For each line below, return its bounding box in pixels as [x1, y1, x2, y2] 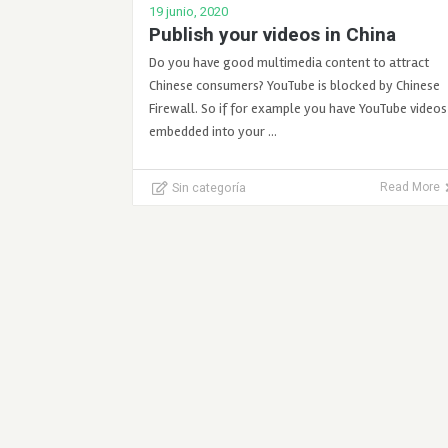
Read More [379, 179, 440, 194]
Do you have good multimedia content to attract [148, 53, 429, 71]
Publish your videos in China [148, 22, 396, 46]
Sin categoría [172, 179, 247, 195]
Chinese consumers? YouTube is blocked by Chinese [148, 76, 440, 94]
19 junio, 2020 [148, 3, 228, 19]
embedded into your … [148, 122, 277, 140]
